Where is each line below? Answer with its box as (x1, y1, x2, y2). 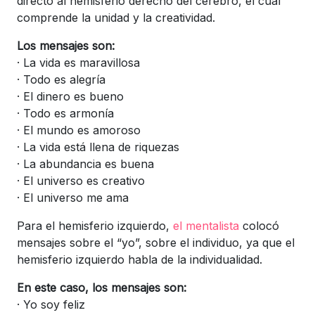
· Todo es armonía (17, 105, 114, 120)
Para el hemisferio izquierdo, (17, 218, 173, 233)
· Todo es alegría (17, 72, 105, 86)
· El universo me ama (17, 190, 136, 205)
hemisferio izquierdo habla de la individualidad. (17, 252, 262, 266)
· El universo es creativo (17, 173, 145, 188)
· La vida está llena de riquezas (17, 139, 179, 154)
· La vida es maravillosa (17, 55, 140, 70)
